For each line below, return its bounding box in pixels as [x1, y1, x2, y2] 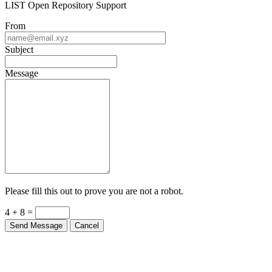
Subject [5, 44, 33, 55]
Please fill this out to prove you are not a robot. [5, 185, 183, 196]
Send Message [10, 220, 63, 230]
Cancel [75, 220, 99, 230]
